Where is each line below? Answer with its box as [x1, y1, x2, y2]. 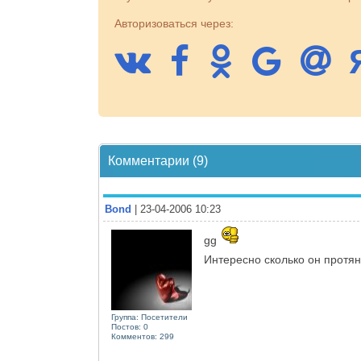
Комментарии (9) [108, 154, 208, 168]
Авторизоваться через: [114, 17, 234, 30]
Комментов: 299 [111, 332, 174, 341]
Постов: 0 [111, 322, 148, 331]
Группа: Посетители [111, 313, 188, 322]
